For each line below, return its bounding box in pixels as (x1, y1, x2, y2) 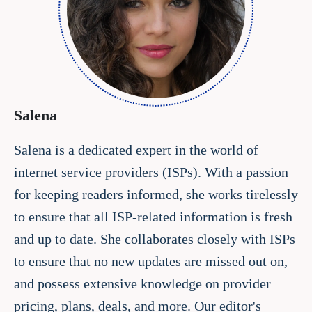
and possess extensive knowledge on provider (14, 275, 271, 291)
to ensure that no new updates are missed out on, (14, 253, 288, 269)
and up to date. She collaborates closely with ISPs (14, 231, 295, 247)
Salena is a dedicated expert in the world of (14, 141, 258, 157)
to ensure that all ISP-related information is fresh (14, 208, 292, 224)
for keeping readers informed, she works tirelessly (14, 186, 298, 202)
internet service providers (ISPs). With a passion (14, 164, 288, 180)
